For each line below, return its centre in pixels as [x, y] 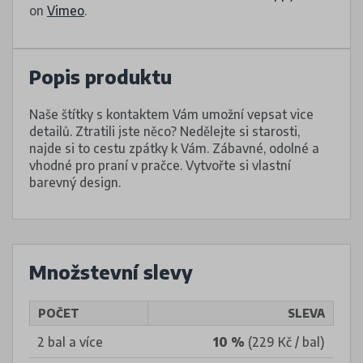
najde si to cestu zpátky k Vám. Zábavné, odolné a [174, 147]
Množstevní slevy [111, 272]
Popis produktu [100, 77]
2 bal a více [70, 341]
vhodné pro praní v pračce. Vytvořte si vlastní [160, 164]
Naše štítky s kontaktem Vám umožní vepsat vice [171, 113]
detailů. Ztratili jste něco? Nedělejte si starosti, [164, 130]
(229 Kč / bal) [285, 341]
